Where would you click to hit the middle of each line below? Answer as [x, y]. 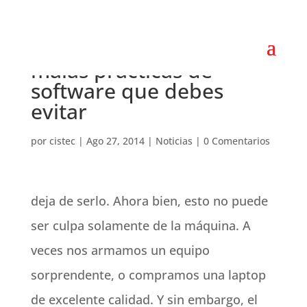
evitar [59, 111]
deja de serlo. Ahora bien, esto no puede [149, 201]
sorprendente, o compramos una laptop [148, 275]
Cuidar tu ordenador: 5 [143, 50]
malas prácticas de [121, 70]
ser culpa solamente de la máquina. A [140, 225]
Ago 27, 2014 [115, 141]
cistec [62, 141]
